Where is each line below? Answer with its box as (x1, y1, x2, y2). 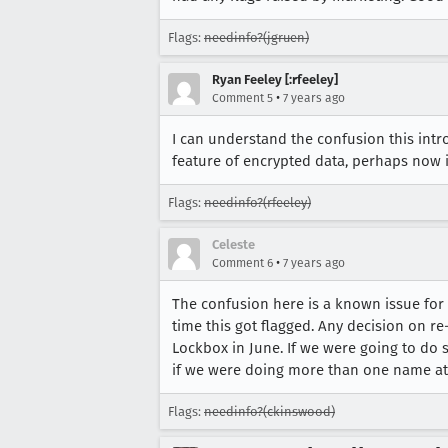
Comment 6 (212, 256, 273, 270)
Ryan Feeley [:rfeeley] (212, 72, 338, 87)
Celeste (212, 237, 255, 252)
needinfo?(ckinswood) (204, 404, 335, 419)
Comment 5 (212, 91, 273, 105)
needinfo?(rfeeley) (204, 195, 311, 210)
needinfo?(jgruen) (204, 30, 309, 45)
